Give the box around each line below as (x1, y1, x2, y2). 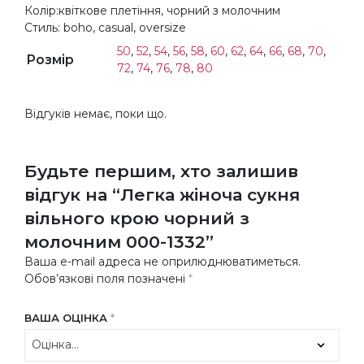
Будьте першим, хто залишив (24, 160, 298, 181)
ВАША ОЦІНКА (24, 310, 110, 324)
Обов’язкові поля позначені (24, 271, 188, 286)
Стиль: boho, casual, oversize (24, 19, 186, 35)
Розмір (26, 51, 74, 67)
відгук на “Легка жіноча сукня (24, 184, 300, 205)
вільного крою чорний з (24, 207, 249, 228)
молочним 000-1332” (24, 231, 214, 252)
